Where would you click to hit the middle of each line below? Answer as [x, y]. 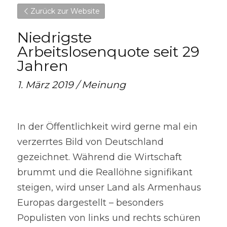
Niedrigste [54, 37]
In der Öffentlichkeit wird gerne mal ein [107, 127]
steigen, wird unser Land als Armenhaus [109, 187]
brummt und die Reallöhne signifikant [105, 172]
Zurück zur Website [65, 11]
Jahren [43, 66]
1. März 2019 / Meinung [71, 85]
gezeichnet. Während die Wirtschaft [100, 157]
